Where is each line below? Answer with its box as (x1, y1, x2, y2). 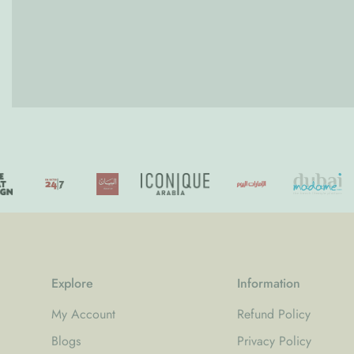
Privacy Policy (237, 331, 312, 350)
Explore (51, 273, 93, 292)
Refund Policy (237, 304, 311, 323)
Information (237, 273, 301, 292)
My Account (51, 304, 115, 323)
